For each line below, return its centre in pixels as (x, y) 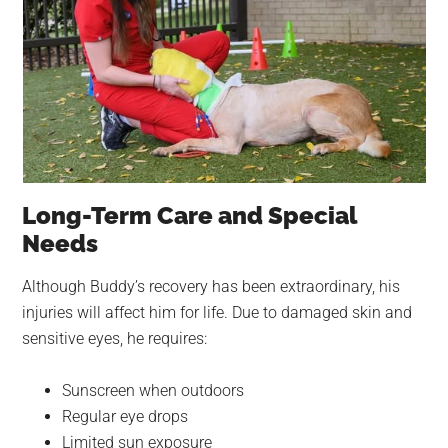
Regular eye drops (125, 416)
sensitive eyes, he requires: (115, 338)
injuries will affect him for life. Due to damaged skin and (217, 312)
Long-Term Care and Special (190, 215)
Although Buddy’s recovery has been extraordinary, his (211, 286)
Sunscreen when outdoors (153, 390)
